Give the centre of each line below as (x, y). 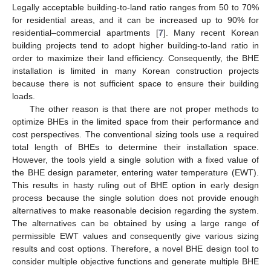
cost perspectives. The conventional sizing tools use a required (135, 134)
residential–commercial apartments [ (85, 32)
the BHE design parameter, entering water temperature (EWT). (135, 172)
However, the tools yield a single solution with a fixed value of (135, 159)
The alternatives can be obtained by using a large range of (135, 223)
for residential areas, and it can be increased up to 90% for (135, 20)
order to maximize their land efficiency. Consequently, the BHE (135, 58)
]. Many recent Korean (211, 32)
